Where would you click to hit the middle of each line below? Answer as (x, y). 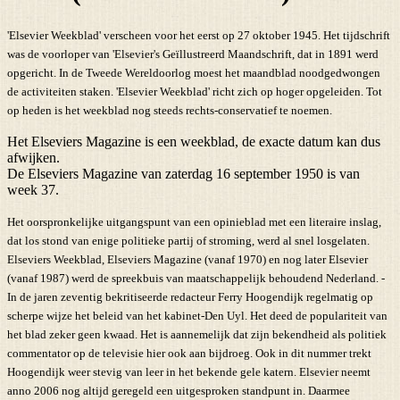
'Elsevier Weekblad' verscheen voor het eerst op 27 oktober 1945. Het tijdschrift (199, 35)
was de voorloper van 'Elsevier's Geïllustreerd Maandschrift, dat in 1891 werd (193, 54)
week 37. (33, 189)
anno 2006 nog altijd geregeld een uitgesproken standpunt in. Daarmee (179, 390)
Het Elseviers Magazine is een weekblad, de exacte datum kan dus (194, 141)
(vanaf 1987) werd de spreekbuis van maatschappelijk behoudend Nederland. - (196, 278)
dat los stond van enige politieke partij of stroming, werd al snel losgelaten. (188, 240)
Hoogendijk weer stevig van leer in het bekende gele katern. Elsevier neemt (189, 371)
